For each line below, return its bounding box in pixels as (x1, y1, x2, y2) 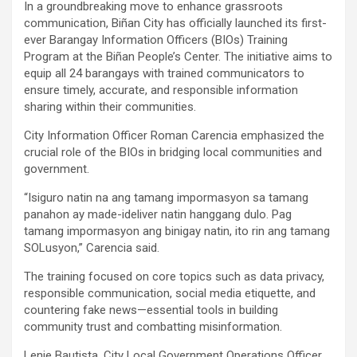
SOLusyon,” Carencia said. (24, 241, 159, 256)
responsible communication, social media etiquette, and (24, 286, 316, 301)
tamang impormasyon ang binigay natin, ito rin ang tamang (24, 224, 330, 239)
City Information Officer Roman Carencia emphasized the (24, 128, 324, 143)
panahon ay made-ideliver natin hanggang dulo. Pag (24, 207, 292, 222)
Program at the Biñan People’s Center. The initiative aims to (24, 49, 332, 65)
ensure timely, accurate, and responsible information (24, 83, 298, 98)
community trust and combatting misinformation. (24, 320, 282, 335)
